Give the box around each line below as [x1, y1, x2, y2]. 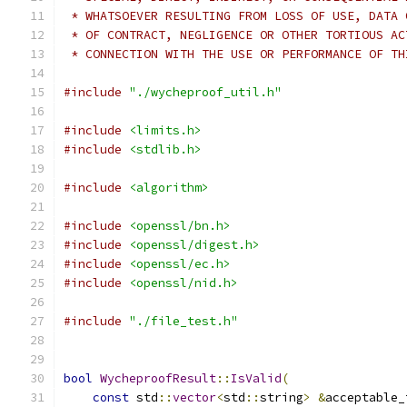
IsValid [231, 371, 282, 386]
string [260, 390, 303, 405]
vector [173, 390, 216, 405]
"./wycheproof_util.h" [129, 84, 282, 100]
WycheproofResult [100, 371, 216, 386]
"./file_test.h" [129, 313, 238, 329]
